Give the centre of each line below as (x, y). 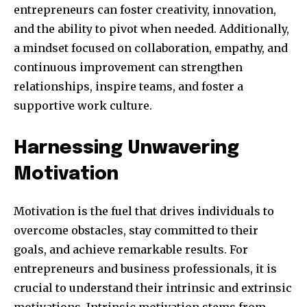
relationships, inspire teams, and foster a (128, 87)
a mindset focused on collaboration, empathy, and (151, 48)
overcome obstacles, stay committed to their (136, 231)
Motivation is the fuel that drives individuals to (144, 211)
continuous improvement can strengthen (128, 67)
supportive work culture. (83, 106)
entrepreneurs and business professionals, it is (145, 269)
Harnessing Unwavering (126, 149)
